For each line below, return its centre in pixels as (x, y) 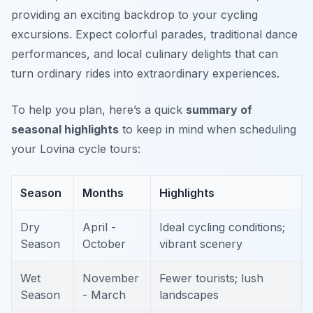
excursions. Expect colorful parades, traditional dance (154, 35)
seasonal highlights (65, 130)
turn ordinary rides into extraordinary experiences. (145, 74)
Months (103, 193)
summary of (219, 110)
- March (104, 295)
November (111, 278)
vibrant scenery (201, 244)
